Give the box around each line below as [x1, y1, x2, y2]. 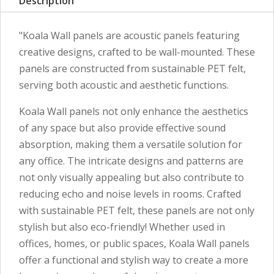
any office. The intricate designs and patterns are [19, 154, 243, 168]
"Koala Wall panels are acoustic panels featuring [19, 29, 240, 43]
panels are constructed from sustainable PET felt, [19, 62, 246, 76]
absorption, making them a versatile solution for [19, 138, 242, 152]
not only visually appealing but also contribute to [19, 171, 244, 185]
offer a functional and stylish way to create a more [19, 253, 248, 267]
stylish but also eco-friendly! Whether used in [19, 220, 225, 234]
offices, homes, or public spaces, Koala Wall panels [19, 237, 250, 251]
